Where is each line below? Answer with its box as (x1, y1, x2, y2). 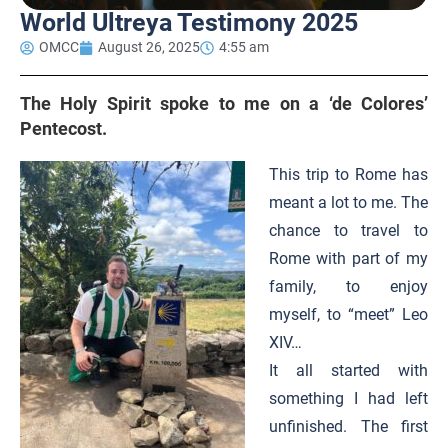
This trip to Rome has (269, 165, 428, 184)
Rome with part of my (269, 249, 428, 268)
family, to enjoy (269, 277, 428, 296)
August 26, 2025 (98, 39, 200, 55)
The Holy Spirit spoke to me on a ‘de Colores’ (20, 93, 428, 114)
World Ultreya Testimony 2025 (20, 8, 358, 37)
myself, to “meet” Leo (269, 305, 428, 324)
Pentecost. (20, 118, 107, 139)
